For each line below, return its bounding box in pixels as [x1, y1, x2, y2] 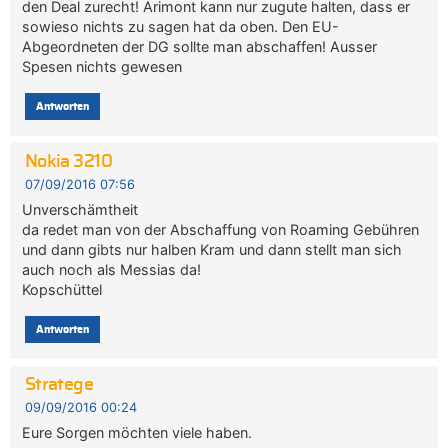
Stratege [24, 375, 94, 394]
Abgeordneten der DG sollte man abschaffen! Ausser [22, 37, 378, 55]
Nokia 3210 [24, 152, 113, 171]
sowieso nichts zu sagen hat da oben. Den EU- [22, 17, 340, 35]
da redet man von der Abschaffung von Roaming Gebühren [22, 220, 420, 238]
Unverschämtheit [22, 200, 139, 218]
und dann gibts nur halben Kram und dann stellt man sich [22, 240, 403, 258]
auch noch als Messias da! [22, 260, 202, 278]
